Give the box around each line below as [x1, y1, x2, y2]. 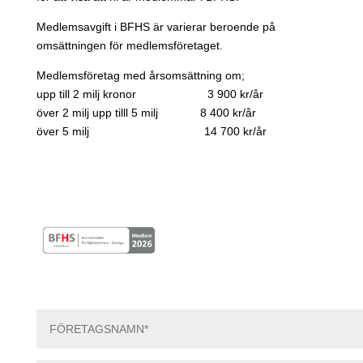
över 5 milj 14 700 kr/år [36, 125, 267, 138]
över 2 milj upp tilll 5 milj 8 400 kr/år [36, 106, 256, 119]
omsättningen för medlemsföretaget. [36, 39, 223, 52]
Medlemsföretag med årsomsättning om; [36, 69, 245, 82]
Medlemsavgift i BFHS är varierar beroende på [36, 20, 275, 33]
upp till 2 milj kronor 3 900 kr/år [36, 88, 263, 100]
